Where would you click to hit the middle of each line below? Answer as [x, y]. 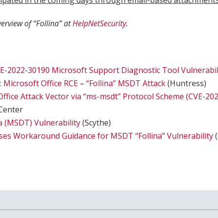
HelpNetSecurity [99, 24]
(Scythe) [96, 123]
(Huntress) [186, 83]
